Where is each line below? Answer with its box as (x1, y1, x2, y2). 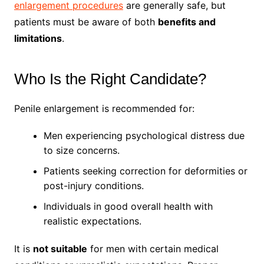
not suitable (32, 242, 87, 255)
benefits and (157, 15, 216, 28)
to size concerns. (43, 144, 120, 156)
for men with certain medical (87, 242, 219, 255)
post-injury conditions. (43, 179, 144, 192)
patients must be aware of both (14, 15, 158, 28)
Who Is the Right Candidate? (14, 70, 206, 88)
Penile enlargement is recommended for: (14, 102, 194, 114)
